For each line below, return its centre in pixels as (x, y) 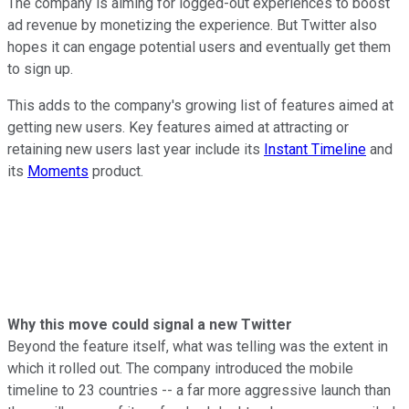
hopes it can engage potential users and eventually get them (199, 47)
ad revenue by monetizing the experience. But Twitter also (192, 25)
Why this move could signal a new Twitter (150, 324)
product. (116, 171)
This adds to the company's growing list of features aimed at (200, 105)
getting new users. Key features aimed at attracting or (178, 127)
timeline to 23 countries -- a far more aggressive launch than (199, 390)
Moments (58, 171)
